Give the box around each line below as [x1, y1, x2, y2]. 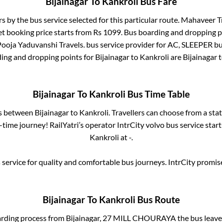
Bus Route [135, 194, 180, 205]
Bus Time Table [125, 89, 190, 100]
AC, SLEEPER [167, 39, 213, 49]
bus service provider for [85, 39, 167, 49]
